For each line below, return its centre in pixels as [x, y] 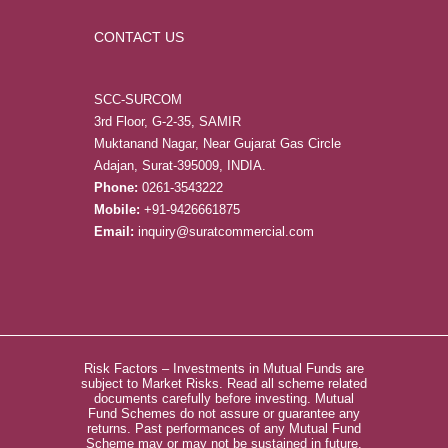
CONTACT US [139, 37]
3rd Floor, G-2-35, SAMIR [167, 121]
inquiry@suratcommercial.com [226, 231]
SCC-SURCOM [138, 99]
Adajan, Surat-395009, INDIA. [180, 165]
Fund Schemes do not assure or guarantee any [224, 413]
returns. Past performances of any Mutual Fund [224, 428]
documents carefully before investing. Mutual [224, 398]
